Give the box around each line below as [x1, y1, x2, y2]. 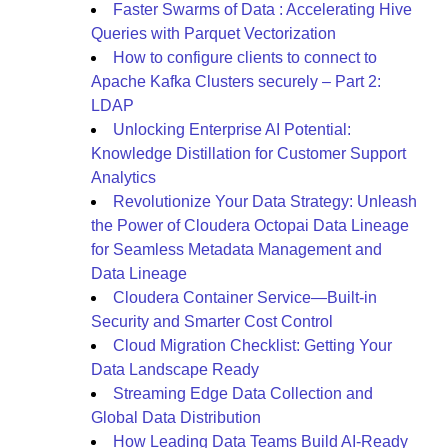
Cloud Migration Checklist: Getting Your [113, 337, 392, 354]
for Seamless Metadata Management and [91, 241, 382, 258]
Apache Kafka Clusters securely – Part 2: [91, 73, 381, 90]
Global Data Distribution [91, 409, 261, 426]
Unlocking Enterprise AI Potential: [113, 121, 351, 138]
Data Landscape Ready [91, 361, 259, 378]
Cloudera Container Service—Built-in [113, 289, 377, 306]
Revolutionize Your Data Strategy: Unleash [113, 193, 417, 210]
